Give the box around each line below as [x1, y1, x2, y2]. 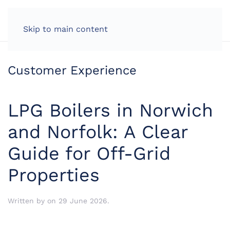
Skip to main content [23, 24, 108, 34]
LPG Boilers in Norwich [8, 100, 213, 121]
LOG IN [167, 16, 191, 25]
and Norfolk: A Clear [8, 121, 188, 143]
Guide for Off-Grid [8, 143, 170, 164]
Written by [8, 197, 47, 205]
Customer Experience [8, 63, 137, 78]
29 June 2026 [59, 197, 107, 205]
